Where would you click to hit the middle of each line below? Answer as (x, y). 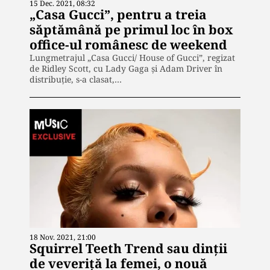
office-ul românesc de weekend (128, 44)
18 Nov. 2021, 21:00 (63, 237)
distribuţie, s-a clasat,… (76, 79)
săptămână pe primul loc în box (131, 29)
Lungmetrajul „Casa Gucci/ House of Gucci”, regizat (132, 57)
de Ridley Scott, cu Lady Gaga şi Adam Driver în (126, 68)
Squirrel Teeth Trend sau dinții (128, 248)
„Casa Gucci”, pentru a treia (118, 14)
